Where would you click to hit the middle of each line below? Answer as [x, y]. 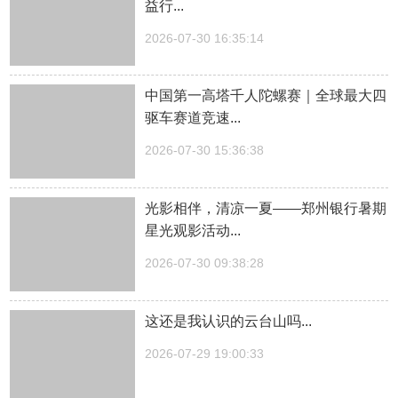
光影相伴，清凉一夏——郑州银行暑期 [266, 209]
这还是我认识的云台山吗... [229, 321]
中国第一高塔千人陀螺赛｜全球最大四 [266, 96]
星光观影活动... [193, 231]
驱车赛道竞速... [193, 118]
